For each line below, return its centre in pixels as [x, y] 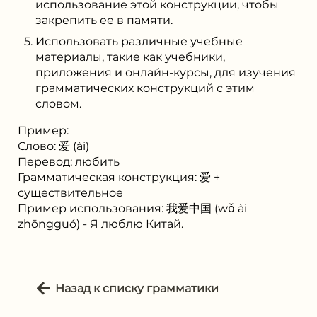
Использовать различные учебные [139, 41]
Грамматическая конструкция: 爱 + [119, 177]
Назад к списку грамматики [137, 288]
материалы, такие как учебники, [130, 57]
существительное [70, 192]
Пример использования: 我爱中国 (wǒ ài [132, 208]
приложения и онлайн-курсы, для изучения [166, 72]
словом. [58, 103]
